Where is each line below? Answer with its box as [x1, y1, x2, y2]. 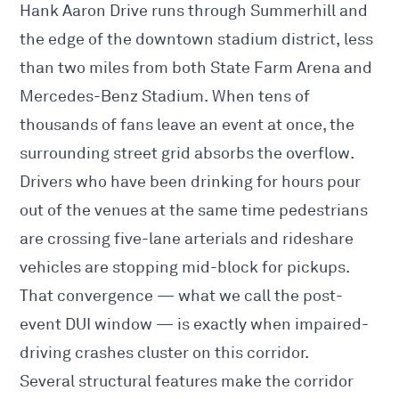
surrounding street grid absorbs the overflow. [20, 143, 354, 164]
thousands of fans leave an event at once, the [20, 115, 355, 135]
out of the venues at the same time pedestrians [20, 200, 369, 221]
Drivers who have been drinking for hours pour [20, 172, 362, 192]
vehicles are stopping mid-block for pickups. [20, 257, 350, 278]
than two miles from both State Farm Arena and [20, 58, 373, 78]
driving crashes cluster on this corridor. [20, 343, 310, 363]
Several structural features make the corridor [20, 371, 354, 392]
